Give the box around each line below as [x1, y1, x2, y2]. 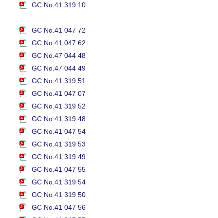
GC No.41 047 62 [32, 39, 86, 47]
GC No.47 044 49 [32, 64, 86, 73]
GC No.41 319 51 [32, 77, 86, 85]
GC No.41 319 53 [32, 140, 86, 148]
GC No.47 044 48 [32, 52, 86, 60]
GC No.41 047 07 [32, 90, 86, 98]
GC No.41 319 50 [32, 191, 86, 199]
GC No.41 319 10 [32, 1, 86, 9]
